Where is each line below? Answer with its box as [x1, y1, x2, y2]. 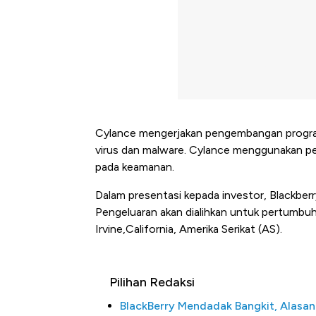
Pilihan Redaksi [109, 274, 195, 291]
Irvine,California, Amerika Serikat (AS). [95, 222, 282, 236]
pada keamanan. [95, 160, 174, 174]
